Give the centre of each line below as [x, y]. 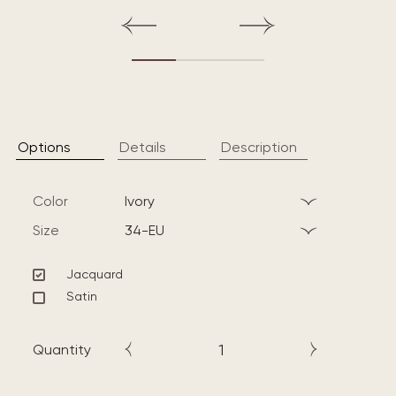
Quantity [62, 349]
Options [44, 147]
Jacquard [95, 274]
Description [259, 147]
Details [143, 147]
